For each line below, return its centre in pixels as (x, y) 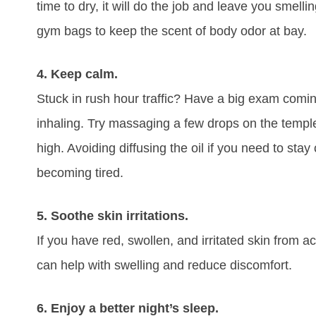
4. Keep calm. (77, 74)
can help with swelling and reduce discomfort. (164, 266)
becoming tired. (80, 173)
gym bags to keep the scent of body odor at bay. (172, 31)
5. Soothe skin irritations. (113, 216)
